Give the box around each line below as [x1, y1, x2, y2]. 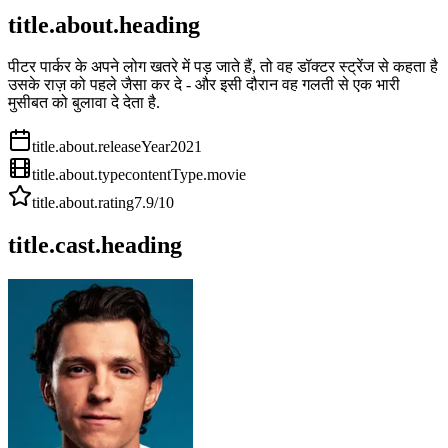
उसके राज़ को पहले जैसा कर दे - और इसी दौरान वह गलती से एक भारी [8, 76, 400, 94]
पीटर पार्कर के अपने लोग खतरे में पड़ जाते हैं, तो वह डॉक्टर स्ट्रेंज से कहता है [8, 58, 438, 76]
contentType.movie [125, 166, 246, 184]
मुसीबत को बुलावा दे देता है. [8, 94, 160, 112]
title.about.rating [32, 194, 134, 212]
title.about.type [32, 166, 125, 184]
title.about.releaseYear [32, 138, 170, 156]
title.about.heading [8, 11, 200, 38]
